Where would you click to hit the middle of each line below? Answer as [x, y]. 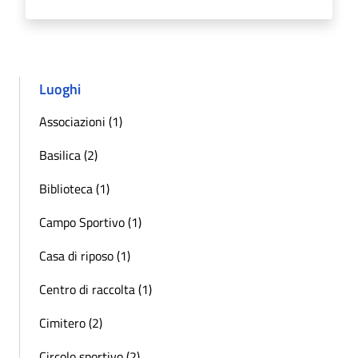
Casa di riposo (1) [85, 255]
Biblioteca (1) [74, 188]
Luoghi [60, 89]
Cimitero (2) [71, 322]
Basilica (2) [68, 155]
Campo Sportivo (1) [90, 222]
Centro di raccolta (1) [95, 289]
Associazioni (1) [81, 121]
